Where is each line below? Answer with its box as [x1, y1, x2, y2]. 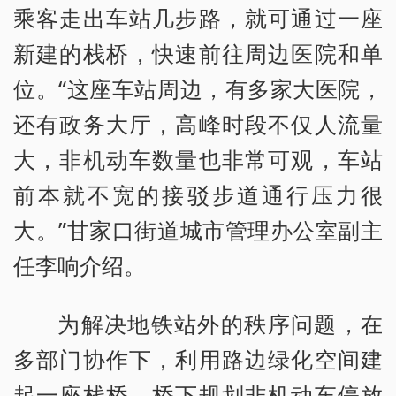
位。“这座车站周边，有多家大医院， [13, 73, 383, 104]
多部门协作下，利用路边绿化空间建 [13, 344, 383, 375]
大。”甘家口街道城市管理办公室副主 [13, 215, 383, 246]
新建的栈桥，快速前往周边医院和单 [13, 38, 383, 69]
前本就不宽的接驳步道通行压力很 [13, 179, 383, 210]
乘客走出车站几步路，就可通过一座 [13, 3, 383, 34]
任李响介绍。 [13, 250, 146, 281]
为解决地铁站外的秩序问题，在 [57, 308, 383, 339]
